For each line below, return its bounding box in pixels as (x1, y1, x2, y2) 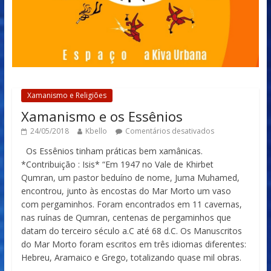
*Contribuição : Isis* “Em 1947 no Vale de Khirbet (21, 158, 214, 171)
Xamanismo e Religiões (27, 90, 106, 101)
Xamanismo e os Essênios (21, 107, 183, 126)
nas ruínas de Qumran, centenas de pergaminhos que (21, 212, 231, 224)
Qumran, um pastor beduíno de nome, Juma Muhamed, (21, 172, 240, 184)
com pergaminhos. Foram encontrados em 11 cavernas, (21, 198, 242, 211)
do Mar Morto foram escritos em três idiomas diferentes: (21, 238, 246, 250)
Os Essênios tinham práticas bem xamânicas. (21, 145, 203, 157)
